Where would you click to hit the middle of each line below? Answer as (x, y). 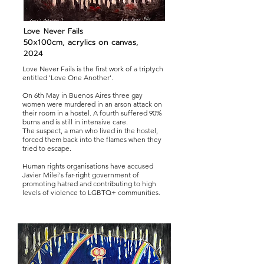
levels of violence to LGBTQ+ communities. (91, 192)
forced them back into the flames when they (92, 139)
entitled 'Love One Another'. (68, 77)
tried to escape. (47, 148)
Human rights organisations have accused (88, 166)
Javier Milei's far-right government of (81, 175)
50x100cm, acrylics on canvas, (81, 42)
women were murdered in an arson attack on (92, 104)
